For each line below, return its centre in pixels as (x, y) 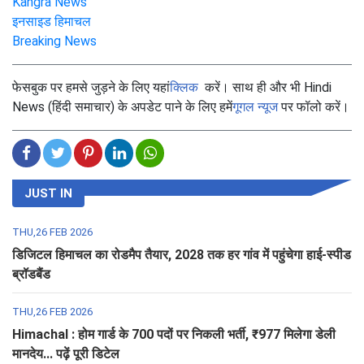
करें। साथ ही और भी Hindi (265, 87)
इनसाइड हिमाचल (52, 21)
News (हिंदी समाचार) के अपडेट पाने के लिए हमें (122, 106)
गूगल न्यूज (255, 106)
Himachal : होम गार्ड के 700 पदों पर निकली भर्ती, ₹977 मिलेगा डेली (174, 334)
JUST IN (48, 193)
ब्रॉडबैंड (31, 274)
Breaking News (54, 41)
